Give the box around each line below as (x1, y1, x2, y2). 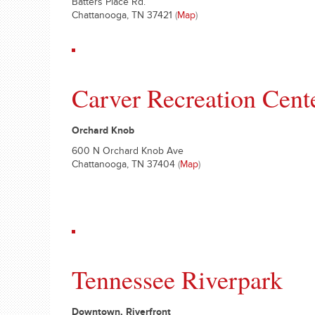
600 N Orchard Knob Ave (72, 146, 184, 159)
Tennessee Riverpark (72, 262, 283, 296)
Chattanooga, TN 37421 (72, 11, 175, 23)
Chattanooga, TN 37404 (72, 160, 178, 172)
